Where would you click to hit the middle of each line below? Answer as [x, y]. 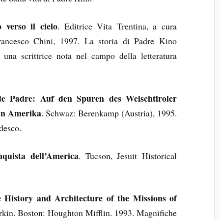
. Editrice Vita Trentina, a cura [117, 26]
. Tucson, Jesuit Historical [128, 155]
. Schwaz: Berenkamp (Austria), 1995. [109, 113]
